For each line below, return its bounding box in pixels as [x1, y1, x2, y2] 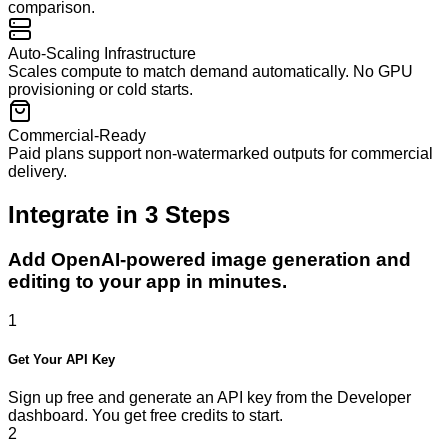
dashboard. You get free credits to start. [8, 407, 283, 425]
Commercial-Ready [8, 127, 146, 145]
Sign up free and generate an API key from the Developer [8, 389, 411, 407]
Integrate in [8, 201, 145, 229]
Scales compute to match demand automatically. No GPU [8, 63, 413, 81]
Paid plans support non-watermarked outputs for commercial [8, 145, 433, 163]
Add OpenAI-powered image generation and [8, 249, 411, 271]
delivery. [8, 163, 67, 181]
